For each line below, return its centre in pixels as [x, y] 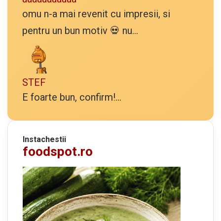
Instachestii [44, 139]
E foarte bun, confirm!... [72, 97]
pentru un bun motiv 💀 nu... [80, 30]
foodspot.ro [58, 151]
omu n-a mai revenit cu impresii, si [96, 14]
